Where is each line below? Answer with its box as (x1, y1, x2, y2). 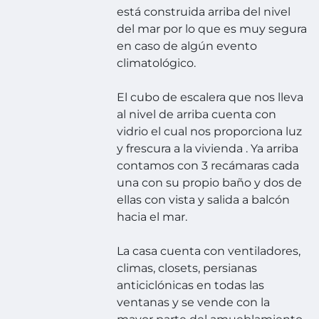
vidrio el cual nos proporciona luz (117, 125, 303, 139)
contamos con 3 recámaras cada (117, 159, 300, 173)
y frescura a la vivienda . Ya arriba (117, 142, 299, 156)
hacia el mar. (117, 210, 188, 224)
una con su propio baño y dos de (117, 176, 303, 190)
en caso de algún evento (117, 39, 258, 53)
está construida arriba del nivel (117, 5, 291, 19)
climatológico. (117, 56, 197, 70)
